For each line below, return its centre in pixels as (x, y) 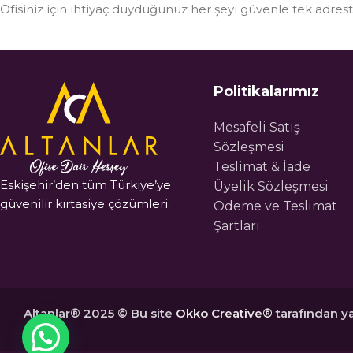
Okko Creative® (224, 313)
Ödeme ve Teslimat (276, 206)
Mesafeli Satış (257, 127)
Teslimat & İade (262, 166)
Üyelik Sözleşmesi (271, 186)
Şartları (237, 225)
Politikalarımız (267, 91)
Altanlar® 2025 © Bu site (100, 313)
